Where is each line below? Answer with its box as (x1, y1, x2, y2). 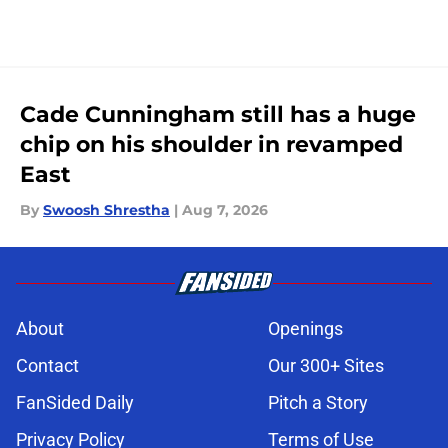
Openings (268, 318, 343, 340)
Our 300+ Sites (268, 355, 384, 377)
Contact (16, 355, 79, 377)
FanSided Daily (16, 392, 134, 414)
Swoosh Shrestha (43, 201, 170, 220)
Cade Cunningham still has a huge (20, 101, 416, 129)
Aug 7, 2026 (182, 201, 268, 220)
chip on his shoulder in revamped (20, 131, 403, 159)
